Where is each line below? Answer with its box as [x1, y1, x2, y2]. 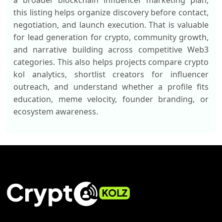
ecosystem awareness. [13, 106, 98, 117]
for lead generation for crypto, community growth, [13, 32, 209, 43]
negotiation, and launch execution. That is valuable [13, 19, 209, 30]
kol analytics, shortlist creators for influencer [13, 69, 209, 80]
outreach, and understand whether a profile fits [13, 81, 209, 92]
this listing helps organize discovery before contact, [13, 7, 209, 18]
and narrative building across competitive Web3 [13, 44, 209, 55]
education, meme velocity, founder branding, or [13, 94, 209, 105]
